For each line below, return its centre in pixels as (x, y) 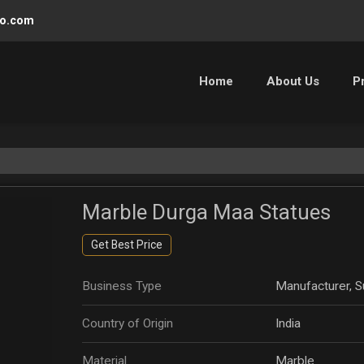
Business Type (122, 286)
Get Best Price (127, 244)
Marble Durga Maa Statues (206, 212)
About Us (293, 81)
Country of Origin (128, 323)
